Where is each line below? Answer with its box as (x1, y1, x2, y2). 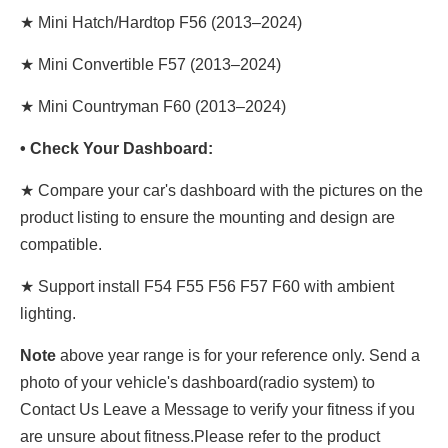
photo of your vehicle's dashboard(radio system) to (20, 374, 375, 391)
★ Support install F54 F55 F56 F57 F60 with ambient (20, 278, 394, 295)
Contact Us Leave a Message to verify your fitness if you (20, 401, 415, 418)
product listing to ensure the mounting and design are (20, 209, 395, 226)
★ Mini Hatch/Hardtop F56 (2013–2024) (20, 14, 302, 31)
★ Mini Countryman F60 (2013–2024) (20, 98, 286, 115)
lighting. (20, 305, 76, 322)
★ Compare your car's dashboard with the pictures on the (20, 182, 423, 199)
